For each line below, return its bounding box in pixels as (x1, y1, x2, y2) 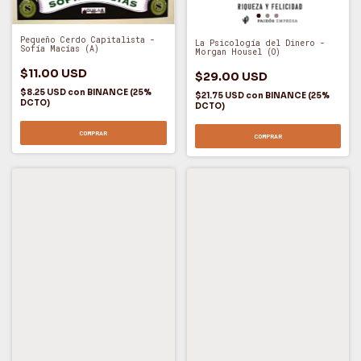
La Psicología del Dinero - (194, 38, 325, 49)
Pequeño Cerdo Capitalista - (20, 34, 155, 45)
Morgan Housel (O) (194, 47, 280, 58)
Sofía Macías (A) (20, 43, 99, 54)
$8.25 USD (20, 86, 68, 98)
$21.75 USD (194, 90, 246, 102)
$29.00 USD (194, 69, 268, 85)
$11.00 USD (20, 65, 87, 81)
